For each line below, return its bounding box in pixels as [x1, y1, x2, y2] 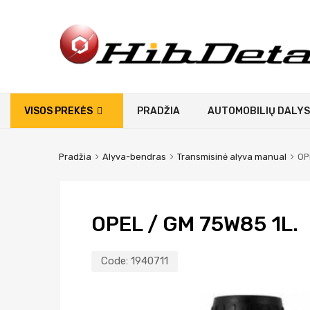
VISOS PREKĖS [24, 104, 93, 117]
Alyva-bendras [102, 151, 166, 162]
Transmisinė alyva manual [176, 151, 286, 162]
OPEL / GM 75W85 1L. [91, 211, 298, 237]
